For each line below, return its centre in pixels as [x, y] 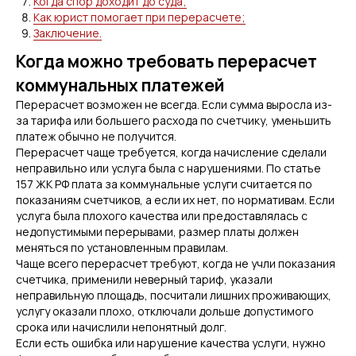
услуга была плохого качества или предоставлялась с [162, 216]
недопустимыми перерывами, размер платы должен [157, 232]
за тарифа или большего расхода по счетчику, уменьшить [174, 120]
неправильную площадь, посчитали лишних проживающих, [174, 295]
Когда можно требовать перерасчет [166, 61]
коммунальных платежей [120, 85]
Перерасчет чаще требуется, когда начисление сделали [171, 152]
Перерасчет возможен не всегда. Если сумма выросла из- [174, 104]
